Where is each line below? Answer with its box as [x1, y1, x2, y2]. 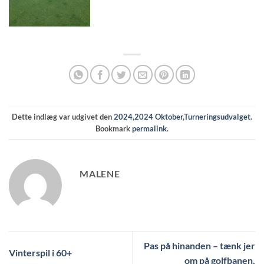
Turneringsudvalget [184, 111, 250, 121]
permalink [132, 123, 167, 133]
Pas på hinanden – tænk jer [144, 239, 255, 251]
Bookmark [95, 123, 132, 133]
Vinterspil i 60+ [9, 247, 72, 259]
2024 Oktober [134, 111, 183, 121]
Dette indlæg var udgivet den [12, 111, 114, 121]
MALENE [80, 167, 120, 179]
